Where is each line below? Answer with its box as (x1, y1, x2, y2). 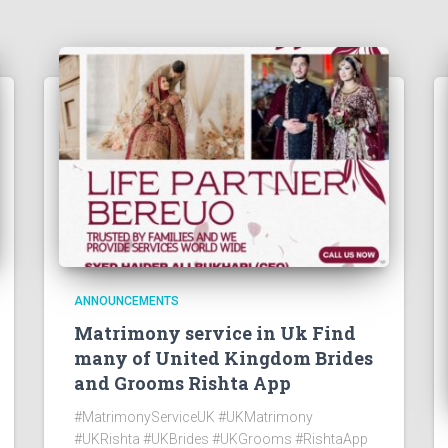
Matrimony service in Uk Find (74, 321, 356, 345)
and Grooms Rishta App (74, 371, 291, 395)
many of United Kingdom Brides (74, 346, 373, 370)
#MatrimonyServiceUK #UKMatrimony (74, 409, 313, 425)
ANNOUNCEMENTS (74, 294, 179, 308)
